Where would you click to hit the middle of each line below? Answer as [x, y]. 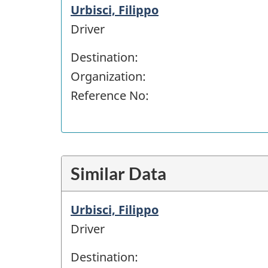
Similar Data [118, 173]
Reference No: [110, 95]
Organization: [108, 76]
